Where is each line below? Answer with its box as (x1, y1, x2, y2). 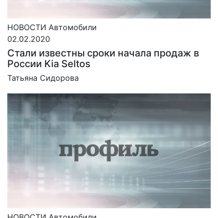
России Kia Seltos (7, 58, 91, 70)
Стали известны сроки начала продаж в (7, 47, 199, 59)
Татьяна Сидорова (7, 73, 79, 83)
